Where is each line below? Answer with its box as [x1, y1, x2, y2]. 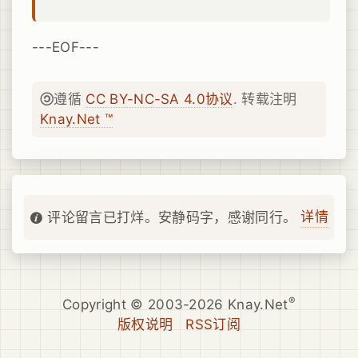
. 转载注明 [233, 90, 297, 107]
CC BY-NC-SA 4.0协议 [86, 90, 233, 107]
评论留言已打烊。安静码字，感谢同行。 [47, 209, 297, 225]
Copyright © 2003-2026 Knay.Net [62, 296, 288, 312]
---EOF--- [32, 38, 99, 55]
